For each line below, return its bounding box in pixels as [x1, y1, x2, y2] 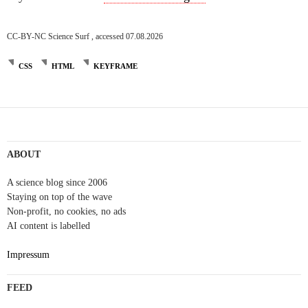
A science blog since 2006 [7, 177, 107, 188]
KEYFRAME [93, 61, 137, 70]
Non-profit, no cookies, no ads [7, 206, 126, 217]
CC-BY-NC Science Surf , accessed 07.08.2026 [7, 31, 163, 41]
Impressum [7, 249, 49, 260]
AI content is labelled [7, 220, 90, 231]
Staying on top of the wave [7, 191, 112, 202]
